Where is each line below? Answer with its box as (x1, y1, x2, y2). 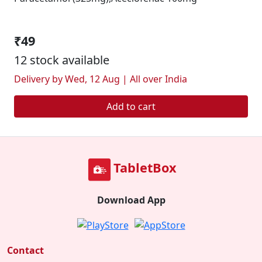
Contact (7, 244, 44, 257)
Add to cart (106, 100, 156, 113)
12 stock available (14, 52, 109, 68)
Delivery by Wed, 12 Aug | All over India (14, 73, 187, 85)
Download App (96, 194, 166, 206)
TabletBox (113, 159, 177, 176)
